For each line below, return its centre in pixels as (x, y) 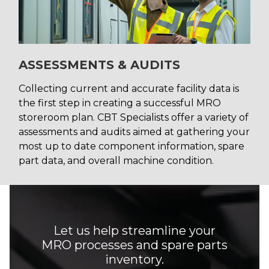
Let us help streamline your (134, 231)
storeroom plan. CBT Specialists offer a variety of (134, 118)
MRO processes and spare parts (134, 245)
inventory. (134, 260)
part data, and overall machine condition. (116, 161)
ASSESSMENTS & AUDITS (99, 65)
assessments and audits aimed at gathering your (134, 132)
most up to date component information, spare (131, 147)
